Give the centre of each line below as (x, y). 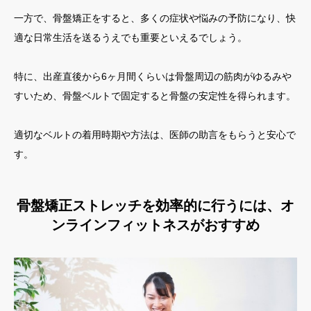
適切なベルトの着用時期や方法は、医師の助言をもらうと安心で (155, 134)
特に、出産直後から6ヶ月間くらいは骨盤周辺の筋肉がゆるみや (153, 76)
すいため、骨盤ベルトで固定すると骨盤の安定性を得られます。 (155, 95)
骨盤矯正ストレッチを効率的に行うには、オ (155, 205)
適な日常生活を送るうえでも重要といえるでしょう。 (131, 37)
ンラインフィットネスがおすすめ (155, 225)
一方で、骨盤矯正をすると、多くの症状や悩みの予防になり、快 (155, 18)
